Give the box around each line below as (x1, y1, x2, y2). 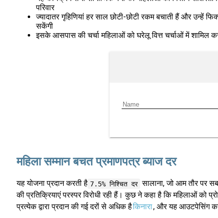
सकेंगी (36, 21, 53, 31)
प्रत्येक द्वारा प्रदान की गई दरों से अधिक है (16, 202, 132, 212)
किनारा (132, 202, 152, 212)
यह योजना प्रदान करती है (16, 179, 88, 188)
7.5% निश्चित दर (90, 180, 138, 188)
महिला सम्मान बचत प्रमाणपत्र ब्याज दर (16, 154, 176, 168)
